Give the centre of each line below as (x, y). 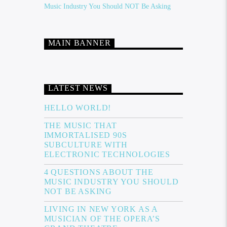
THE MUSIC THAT (80, 126)
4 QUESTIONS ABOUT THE (99, 172)
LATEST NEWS (78, 88)
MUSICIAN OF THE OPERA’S (102, 219)
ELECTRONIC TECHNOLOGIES (107, 155)
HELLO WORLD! (78, 108)
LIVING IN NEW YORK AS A (101, 209)
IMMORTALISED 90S (85, 135)
